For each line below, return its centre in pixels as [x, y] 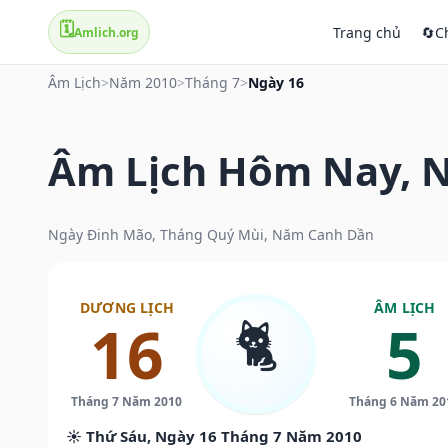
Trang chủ [367, 32]
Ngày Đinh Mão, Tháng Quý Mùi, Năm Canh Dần [211, 234]
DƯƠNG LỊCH [126, 307]
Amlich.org [106, 32]
